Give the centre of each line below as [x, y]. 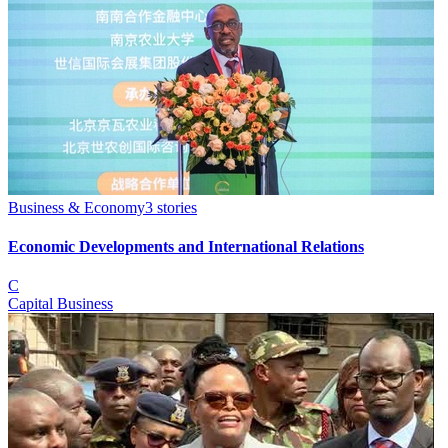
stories [175, 207]
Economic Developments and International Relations [186, 247]
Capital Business [60, 304]
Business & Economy [76, 207]
